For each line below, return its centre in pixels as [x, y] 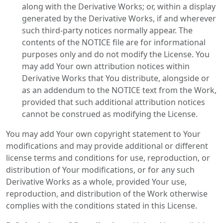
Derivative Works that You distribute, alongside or [116, 78]
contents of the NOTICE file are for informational [114, 42]
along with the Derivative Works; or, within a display [119, 6]
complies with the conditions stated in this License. [102, 206]
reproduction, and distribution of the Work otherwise [107, 194]
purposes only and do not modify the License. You [116, 54]
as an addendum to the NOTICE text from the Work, [119, 90]
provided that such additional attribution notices [113, 102]
